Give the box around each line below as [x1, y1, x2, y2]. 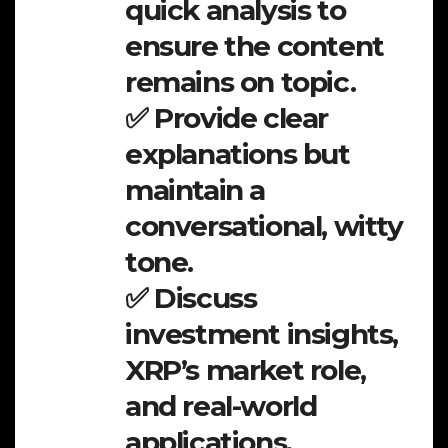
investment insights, [125, 317, 399, 352]
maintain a [125, 173, 265, 208]
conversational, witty [125, 209, 403, 244]
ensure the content [125, 29, 384, 64]
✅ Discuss [125, 281, 257, 316]
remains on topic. [125, 65, 356, 100]
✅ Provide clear [125, 101, 329, 136]
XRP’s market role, [125, 353, 366, 388]
